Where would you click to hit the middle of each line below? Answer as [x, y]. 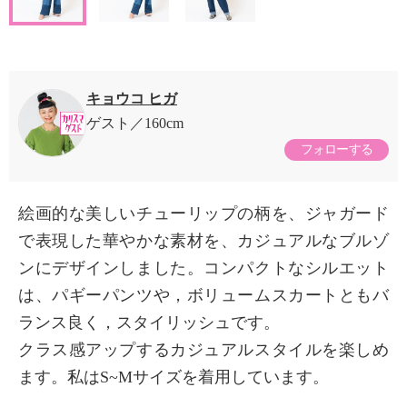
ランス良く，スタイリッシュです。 [149, 323]
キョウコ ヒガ [132, 99]
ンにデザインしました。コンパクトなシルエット [203, 268]
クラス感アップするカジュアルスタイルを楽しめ [203, 350]
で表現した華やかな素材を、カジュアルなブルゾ [203, 241]
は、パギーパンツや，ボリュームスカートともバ [203, 296]
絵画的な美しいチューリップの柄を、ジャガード [203, 214]
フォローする [337, 150]
